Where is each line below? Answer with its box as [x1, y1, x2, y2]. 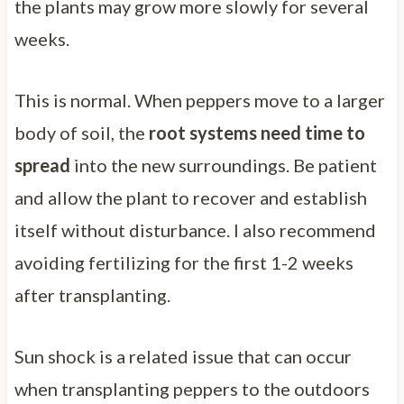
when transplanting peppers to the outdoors [14, 377, 370, 399]
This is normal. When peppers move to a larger [14, 88, 385, 111]
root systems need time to [148, 121, 365, 143]
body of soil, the [14, 121, 149, 143]
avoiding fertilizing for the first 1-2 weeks [14, 251, 353, 273]
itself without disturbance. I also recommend [14, 218, 376, 241]
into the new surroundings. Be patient [69, 153, 377, 176]
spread [14, 153, 70, 176]
